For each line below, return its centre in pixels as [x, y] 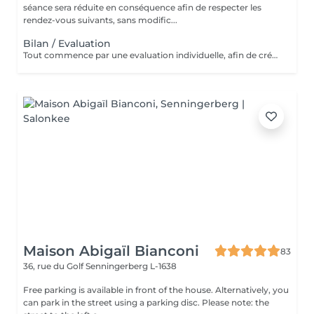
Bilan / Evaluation [67, 43]
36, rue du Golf [54, 266]
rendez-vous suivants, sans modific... [100, 20]
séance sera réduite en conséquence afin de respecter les [142, 7]
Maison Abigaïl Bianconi [111, 251]
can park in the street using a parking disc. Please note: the [146, 302]
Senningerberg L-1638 [131, 266]
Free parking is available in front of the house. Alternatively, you [156, 290]
